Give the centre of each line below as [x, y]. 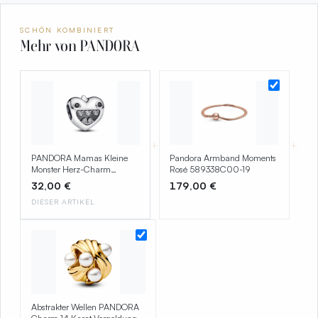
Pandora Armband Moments [223, 157]
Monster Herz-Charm [71, 169]
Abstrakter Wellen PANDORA [85, 307]
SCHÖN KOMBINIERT [67, 30]
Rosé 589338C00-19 [210, 169]
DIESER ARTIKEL [62, 202]
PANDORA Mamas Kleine [79, 157]
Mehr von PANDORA [80, 46]
